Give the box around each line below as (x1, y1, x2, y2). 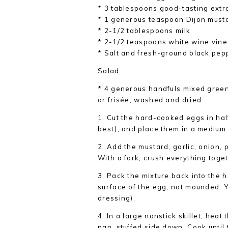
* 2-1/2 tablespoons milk (98, 26, 191, 35)
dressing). (98, 194, 136, 202)
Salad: (98, 67, 122, 75)
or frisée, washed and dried (98, 96, 202, 104)
